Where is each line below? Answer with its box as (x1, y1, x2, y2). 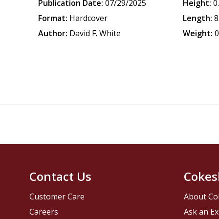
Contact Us (29, 168, 92, 185)
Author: (38, 28, 68, 39)
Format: (38, 13, 68, 23)
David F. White (69, 28, 121, 39)
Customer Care (29, 191, 85, 202)
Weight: (183, 28, 213, 39)
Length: (183, 13, 213, 23)
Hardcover (69, 13, 108, 23)
